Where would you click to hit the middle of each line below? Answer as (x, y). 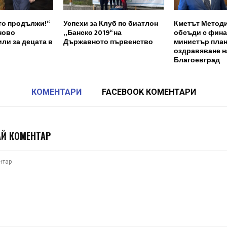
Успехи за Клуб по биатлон (110, 23)
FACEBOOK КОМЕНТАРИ (149, 92)
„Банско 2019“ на (92, 32)
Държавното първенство (108, 42)
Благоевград (197, 60)
